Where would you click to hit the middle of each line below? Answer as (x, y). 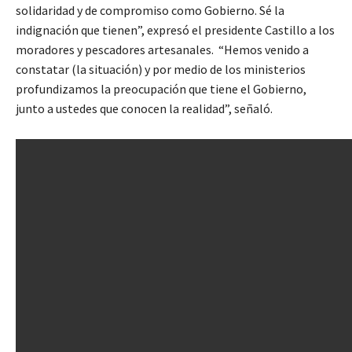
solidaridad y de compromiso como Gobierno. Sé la (150, 11)
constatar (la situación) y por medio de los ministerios (161, 70)
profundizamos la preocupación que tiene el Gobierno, (161, 89)
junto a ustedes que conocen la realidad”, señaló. (144, 109)
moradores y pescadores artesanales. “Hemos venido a (162, 50)
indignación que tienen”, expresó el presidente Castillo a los (175, 30)
